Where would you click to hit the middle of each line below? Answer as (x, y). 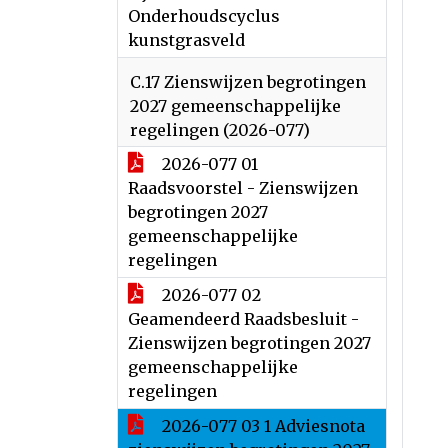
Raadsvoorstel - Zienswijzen (243, 188)
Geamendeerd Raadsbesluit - (243, 319)
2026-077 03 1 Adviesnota (261, 426)
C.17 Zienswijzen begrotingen (248, 82)
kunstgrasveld (186, 40)
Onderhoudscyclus (204, 16)
